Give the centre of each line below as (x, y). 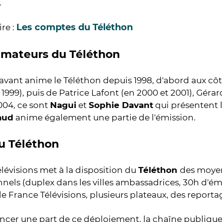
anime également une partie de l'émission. (105, 117)
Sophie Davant (121, 105)
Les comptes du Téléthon (75, 27)
